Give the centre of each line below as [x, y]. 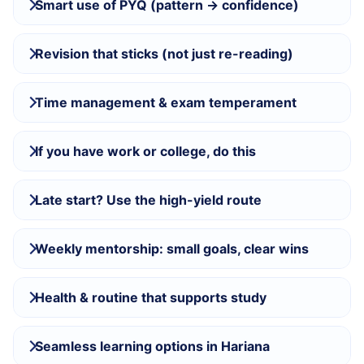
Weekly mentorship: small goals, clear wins [172, 249]
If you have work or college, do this [145, 151]
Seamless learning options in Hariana [152, 346]
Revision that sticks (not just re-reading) [164, 54]
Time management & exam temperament [166, 102]
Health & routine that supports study [151, 297]
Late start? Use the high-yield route [148, 200]
